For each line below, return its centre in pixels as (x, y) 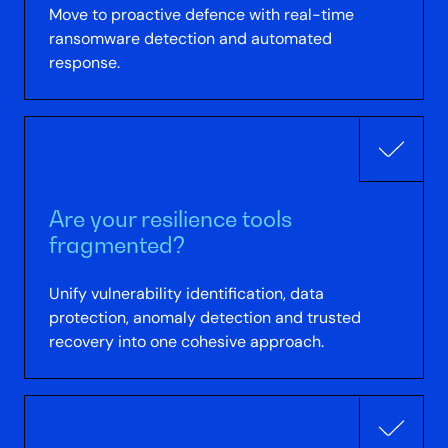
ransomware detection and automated (191, 38)
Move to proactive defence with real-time (202, 14)
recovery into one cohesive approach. (187, 341)
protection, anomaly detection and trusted (205, 317)
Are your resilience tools (171, 218)
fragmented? (117, 244)
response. (85, 62)
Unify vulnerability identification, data (187, 293)
